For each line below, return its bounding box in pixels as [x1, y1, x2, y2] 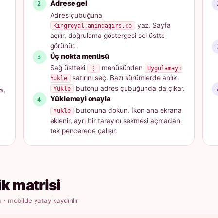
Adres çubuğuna [50, 11, 103, 19]
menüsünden [99, 64, 145, 72]
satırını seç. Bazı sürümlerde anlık [70, 74, 177, 82]
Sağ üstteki [50, 64, 88, 72]
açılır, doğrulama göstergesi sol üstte [50, 31, 165, 39]
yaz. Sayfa [135, 21, 171, 29]
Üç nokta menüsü [50, 52, 109, 60]
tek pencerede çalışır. [50, 127, 118, 135]
